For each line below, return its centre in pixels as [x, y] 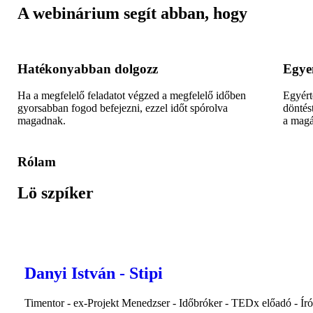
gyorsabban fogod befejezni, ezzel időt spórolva [123, 108]
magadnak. [42, 121]
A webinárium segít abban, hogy [132, 13]
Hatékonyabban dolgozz [88, 68]
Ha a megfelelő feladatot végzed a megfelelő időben [132, 96]
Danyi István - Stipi [94, 273]
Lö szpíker [56, 193]
